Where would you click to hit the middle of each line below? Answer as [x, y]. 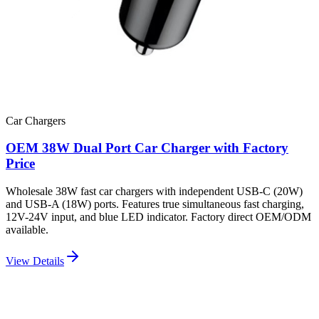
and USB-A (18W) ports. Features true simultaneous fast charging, [155, 204]
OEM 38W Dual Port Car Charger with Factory [147, 148]
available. [27, 229]
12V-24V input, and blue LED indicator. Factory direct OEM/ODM [158, 216]
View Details [35, 261]
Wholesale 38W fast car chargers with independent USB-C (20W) [154, 191]
